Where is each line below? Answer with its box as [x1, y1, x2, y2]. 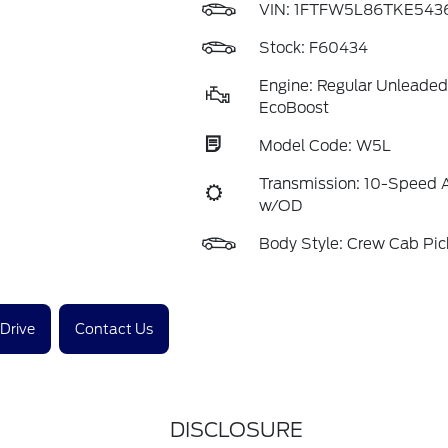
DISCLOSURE [169, 418, 303, 442]
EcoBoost [258, 99, 329, 117]
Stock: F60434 [258, 39, 368, 57]
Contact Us [74, 320, 153, 337]
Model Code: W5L [258, 137, 391, 155]
